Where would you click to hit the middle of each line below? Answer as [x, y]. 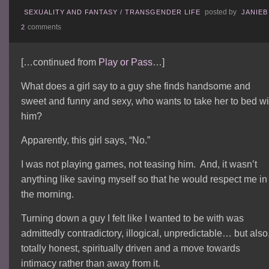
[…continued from [60, 62]
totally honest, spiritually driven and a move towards [131, 249]
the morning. [48, 195]
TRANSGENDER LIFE [163, 12]
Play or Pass [126, 62]
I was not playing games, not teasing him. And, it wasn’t [139, 165]
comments [45, 27]
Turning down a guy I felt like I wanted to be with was [133, 219]
